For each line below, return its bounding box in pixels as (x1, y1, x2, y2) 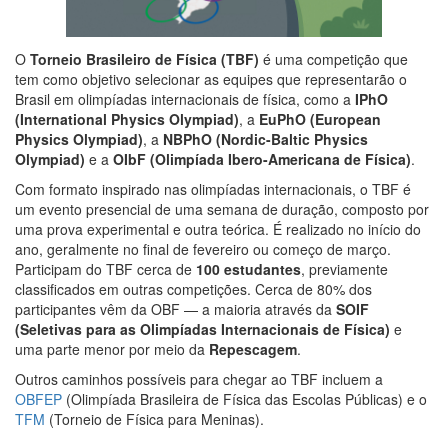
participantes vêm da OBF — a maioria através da (15, 298, 336, 319)
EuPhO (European (259, 108, 381, 129)
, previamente (301, 258, 388, 279)
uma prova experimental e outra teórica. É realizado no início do (15, 218, 421, 239)
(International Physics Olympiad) (15, 108, 239, 129)
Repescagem (209, 338, 297, 359)
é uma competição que (259, 48, 408, 69)
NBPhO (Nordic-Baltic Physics (163, 128, 368, 149)
